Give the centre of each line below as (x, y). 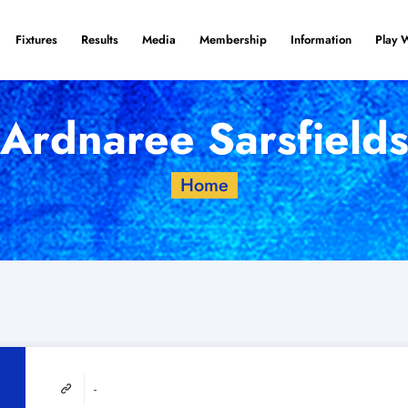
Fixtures (36, 40)
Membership (233, 40)
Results (100, 40)
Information (321, 40)
